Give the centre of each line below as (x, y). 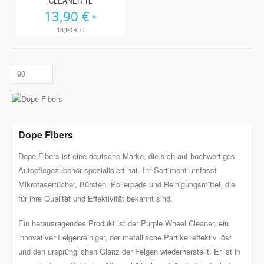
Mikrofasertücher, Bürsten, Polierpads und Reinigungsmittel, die (127, 184)
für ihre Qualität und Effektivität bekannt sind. (95, 198)
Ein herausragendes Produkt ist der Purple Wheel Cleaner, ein (123, 223)
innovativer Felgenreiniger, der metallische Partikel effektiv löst (125, 237)
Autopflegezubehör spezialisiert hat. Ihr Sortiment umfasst (118, 170)
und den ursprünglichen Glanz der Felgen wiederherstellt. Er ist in (129, 252)
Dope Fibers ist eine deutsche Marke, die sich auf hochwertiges (127, 156)
